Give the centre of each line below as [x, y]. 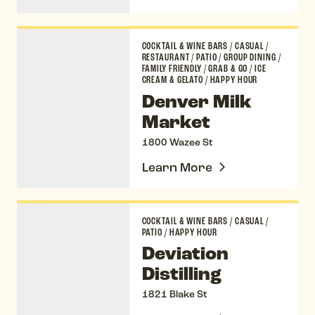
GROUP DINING [250, 58]
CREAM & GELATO [173, 80]
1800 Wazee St [177, 142]
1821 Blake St [174, 294]
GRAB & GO [228, 69]
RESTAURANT [167, 58]
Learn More [177, 167]
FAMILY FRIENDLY [173, 69]
